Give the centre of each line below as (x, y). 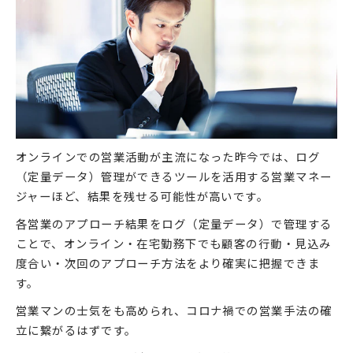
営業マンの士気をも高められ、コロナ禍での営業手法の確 (174, 310)
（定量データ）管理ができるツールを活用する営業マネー (174, 176)
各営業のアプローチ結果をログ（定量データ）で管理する (174, 223)
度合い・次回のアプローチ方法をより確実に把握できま (168, 262)
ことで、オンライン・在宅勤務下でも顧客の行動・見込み (174, 243)
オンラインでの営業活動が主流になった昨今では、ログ (168, 156)
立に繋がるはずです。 (76, 329)
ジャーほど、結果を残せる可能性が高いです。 (143, 195)
